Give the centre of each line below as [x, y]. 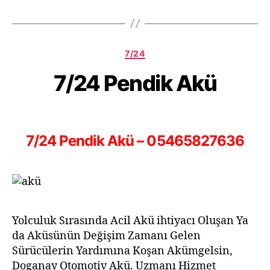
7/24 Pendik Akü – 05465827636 [135, 141]
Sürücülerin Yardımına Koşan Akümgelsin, [122, 251]
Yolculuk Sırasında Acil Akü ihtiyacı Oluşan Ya [130, 221]
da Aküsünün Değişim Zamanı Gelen [106, 236]
